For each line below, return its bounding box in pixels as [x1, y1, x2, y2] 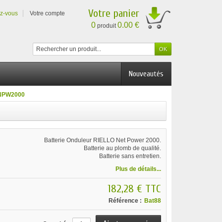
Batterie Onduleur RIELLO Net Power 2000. [44, 137, 161, 144]
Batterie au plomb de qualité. [83, 145, 161, 152]
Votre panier [88, 7, 139, 20]
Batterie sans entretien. [99, 153, 161, 160]
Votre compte [30, 10, 65, 17]
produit [96, 22, 117, 29]
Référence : [108, 197, 142, 204]
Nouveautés [129, 69, 164, 78]
